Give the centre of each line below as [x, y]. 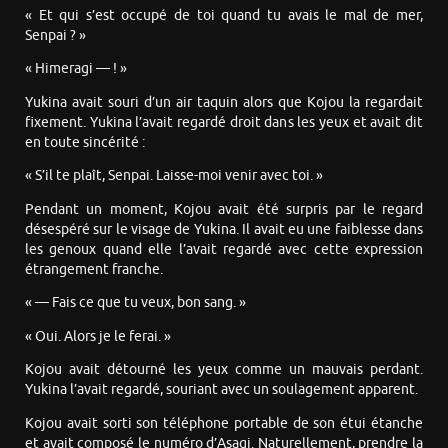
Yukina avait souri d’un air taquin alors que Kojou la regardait [224, 102]
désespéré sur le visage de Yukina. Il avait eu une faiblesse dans [224, 229]
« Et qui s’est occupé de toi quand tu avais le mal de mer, [224, 15]
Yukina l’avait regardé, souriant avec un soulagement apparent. [221, 390]
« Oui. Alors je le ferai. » [98, 336]
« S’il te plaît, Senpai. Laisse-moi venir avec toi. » [174, 176]
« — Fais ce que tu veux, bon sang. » [135, 303]
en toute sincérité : [85, 142]
